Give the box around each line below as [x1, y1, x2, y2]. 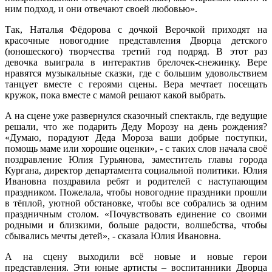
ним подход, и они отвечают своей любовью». [5, 4, 197, 15]
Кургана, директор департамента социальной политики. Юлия [5, 165, 267, 176]
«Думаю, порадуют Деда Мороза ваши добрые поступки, [5, 132, 267, 143]
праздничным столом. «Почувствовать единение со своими [5, 209, 267, 220]
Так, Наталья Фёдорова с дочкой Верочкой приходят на [5, 24, 267, 35]
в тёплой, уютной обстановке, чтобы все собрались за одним [5, 198, 267, 209]
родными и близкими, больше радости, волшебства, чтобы [5, 220, 267, 231]
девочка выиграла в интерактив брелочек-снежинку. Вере [5, 57, 267, 68]
